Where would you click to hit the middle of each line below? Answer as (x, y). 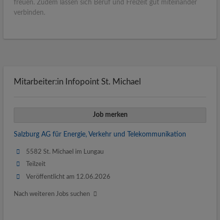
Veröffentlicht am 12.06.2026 (69, 177)
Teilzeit (36, 164)
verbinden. (29, 13)
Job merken (110, 115)
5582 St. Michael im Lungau (65, 152)
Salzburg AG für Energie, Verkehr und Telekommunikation (100, 135)
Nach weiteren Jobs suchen (52, 194)
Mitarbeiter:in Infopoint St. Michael (77, 82)
